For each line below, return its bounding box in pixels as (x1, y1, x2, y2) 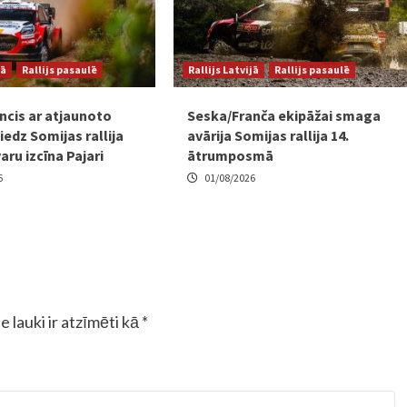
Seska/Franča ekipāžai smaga (187, 106, 382, 125)
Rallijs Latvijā (188, 63, 260, 77)
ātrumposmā (187, 146, 274, 165)
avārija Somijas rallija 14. (187, 126, 350, 145)
